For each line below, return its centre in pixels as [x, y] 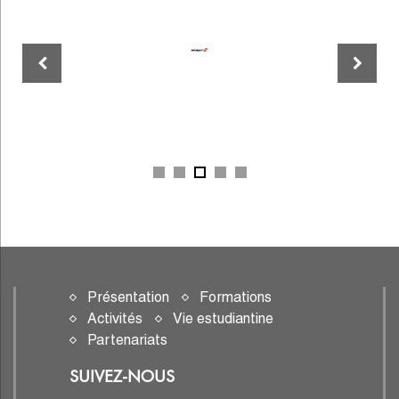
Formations [236, 297]
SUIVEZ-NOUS [122, 376]
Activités [115, 318]
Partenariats [127, 340]
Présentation [128, 297]
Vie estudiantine [223, 318]
